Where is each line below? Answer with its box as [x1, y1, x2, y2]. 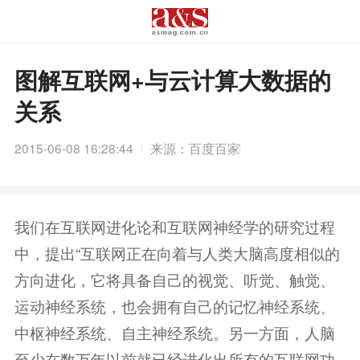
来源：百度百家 [150, 138, 241, 157]
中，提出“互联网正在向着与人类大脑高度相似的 [14, 241, 340, 264]
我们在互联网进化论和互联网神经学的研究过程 [14, 215, 335, 237]
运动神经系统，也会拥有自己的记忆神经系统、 [14, 294, 335, 317]
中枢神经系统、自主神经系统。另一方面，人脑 [14, 321, 335, 343]
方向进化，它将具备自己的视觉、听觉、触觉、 [14, 268, 335, 290]
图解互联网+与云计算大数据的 [14, 63, 331, 97]
